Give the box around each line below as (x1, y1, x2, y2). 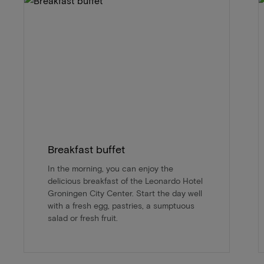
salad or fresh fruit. (48, 213, 118, 223)
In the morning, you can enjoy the (48, 163, 173, 174)
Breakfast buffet (48, 143, 125, 156)
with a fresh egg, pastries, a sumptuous (48, 200, 194, 211)
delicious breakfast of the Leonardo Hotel (48, 176, 203, 186)
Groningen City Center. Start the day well (48, 188, 202, 199)
